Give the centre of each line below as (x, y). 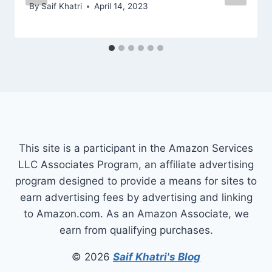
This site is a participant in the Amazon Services (136, 148)
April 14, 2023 (121, 6)
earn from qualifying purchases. (136, 230)
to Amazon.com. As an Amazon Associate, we (136, 214)
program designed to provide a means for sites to (136, 181)
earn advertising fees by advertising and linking (136, 197)
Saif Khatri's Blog (157, 257)
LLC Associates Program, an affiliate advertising (136, 165)
